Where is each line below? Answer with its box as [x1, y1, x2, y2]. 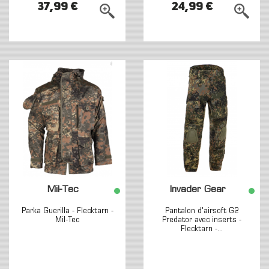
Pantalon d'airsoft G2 [165, 207, 239, 216]
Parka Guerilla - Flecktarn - [21, 207, 113, 216]
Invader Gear [169, 186, 226, 195]
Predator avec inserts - [162, 216, 241, 225]
